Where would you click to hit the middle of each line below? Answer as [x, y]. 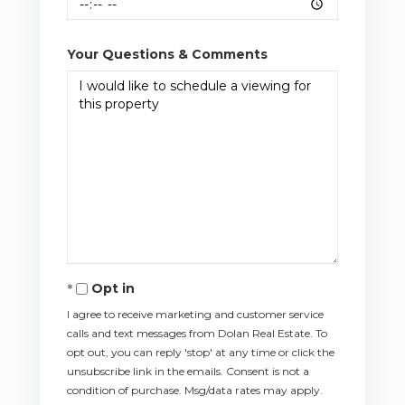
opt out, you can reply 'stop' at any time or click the [201, 352]
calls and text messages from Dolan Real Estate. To [197, 333]
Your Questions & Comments [167, 54]
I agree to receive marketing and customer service [195, 314]
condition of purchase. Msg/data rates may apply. [195, 390]
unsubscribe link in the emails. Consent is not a [188, 371]
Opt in [113, 288]
